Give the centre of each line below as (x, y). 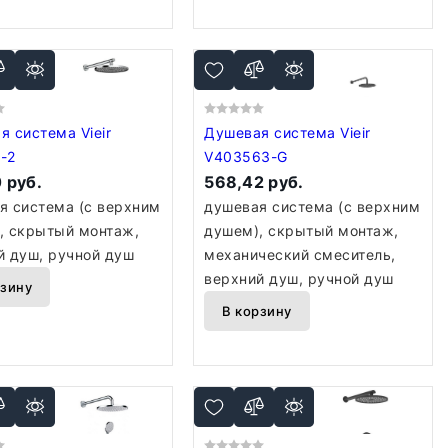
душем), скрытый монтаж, (301, 230)
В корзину (257, 311)
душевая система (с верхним (312, 206)
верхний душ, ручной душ (299, 278)
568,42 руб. (254, 182)
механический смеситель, (300, 254)
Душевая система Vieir (272, 132)
